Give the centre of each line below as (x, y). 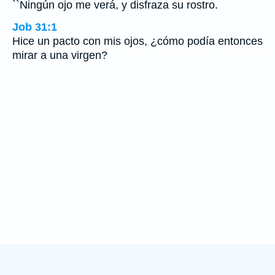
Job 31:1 (35, 27)
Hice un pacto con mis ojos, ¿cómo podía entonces (137, 41)
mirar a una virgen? (60, 55)
